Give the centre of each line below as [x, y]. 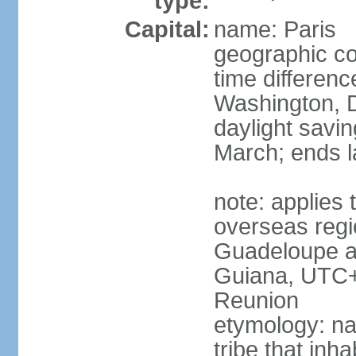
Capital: [167, 29]
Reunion [256, 300]
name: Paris [275, 29]
